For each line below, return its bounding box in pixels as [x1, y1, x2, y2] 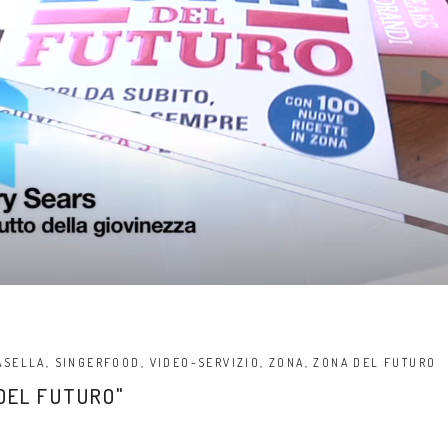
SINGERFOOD [54, 354, 141, 370]
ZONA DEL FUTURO [313, 354, 437, 370]
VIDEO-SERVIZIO [149, 354, 261, 370]
